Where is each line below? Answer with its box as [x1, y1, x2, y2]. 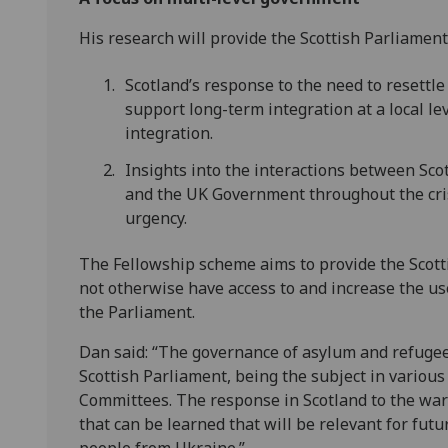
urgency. [125, 206, 188, 229]
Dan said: [79, 340, 148, 363]
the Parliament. [79, 300, 199, 323]
